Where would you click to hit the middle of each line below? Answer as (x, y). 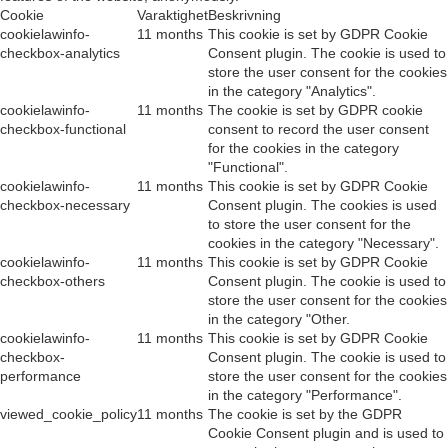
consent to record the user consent (318, 129)
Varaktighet (172, 15)
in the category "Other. (279, 319)
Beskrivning (244, 15)
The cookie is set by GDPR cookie (315, 110)
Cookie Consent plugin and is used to (326, 433)
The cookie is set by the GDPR (305, 414)
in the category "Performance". (305, 395)
